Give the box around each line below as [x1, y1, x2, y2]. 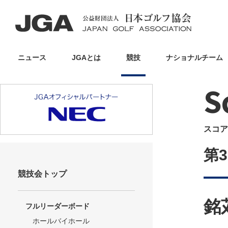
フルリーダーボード [25, 202, 90, 210]
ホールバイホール [33, 217, 90, 225]
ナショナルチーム [166, 53, 223, 62]
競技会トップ [18, 169, 67, 178]
